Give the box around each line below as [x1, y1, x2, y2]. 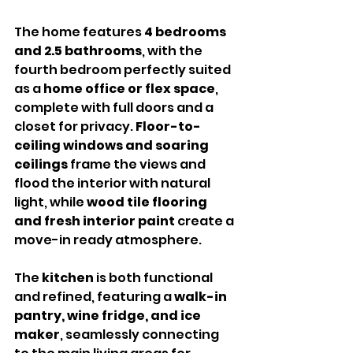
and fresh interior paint [14, 212, 175, 231]
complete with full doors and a [14, 98, 216, 117]
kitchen [42, 269, 94, 288]
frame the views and [68, 155, 208, 174]
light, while [14, 193, 87, 212]
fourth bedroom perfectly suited [14, 61, 233, 80]
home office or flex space [43, 80, 215, 98]
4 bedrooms [144, 23, 229, 42]
